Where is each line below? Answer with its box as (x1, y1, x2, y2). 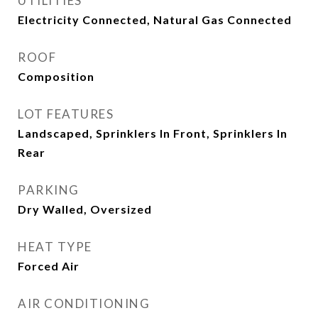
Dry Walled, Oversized (18, 202, 152, 216)
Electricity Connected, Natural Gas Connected (18, 13, 292, 26)
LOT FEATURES (18, 106, 114, 121)
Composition (18, 70, 94, 83)
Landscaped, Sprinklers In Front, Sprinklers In (18, 126, 287, 140)
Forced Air (18, 259, 79, 273)
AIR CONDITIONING (18, 296, 150, 311)
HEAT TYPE (18, 239, 92, 254)
